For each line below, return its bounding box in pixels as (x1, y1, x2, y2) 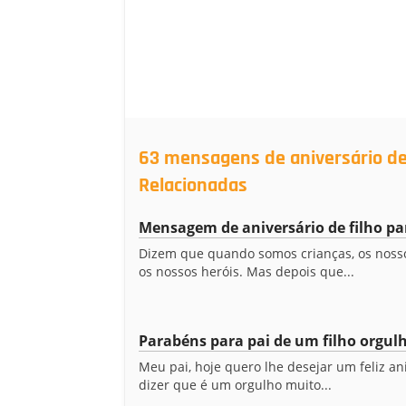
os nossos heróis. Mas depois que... (139, 263, 354, 280)
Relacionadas (139, 173, 247, 198)
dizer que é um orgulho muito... (139, 376, 332, 393)
